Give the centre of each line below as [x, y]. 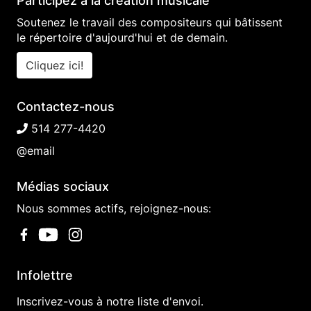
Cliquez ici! [54, 65]
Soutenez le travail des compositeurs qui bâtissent [150, 22]
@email [36, 151]
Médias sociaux [63, 186]
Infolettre [45, 275]
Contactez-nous [66, 107]
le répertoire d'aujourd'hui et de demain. [122, 37]
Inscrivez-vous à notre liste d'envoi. [110, 301]
